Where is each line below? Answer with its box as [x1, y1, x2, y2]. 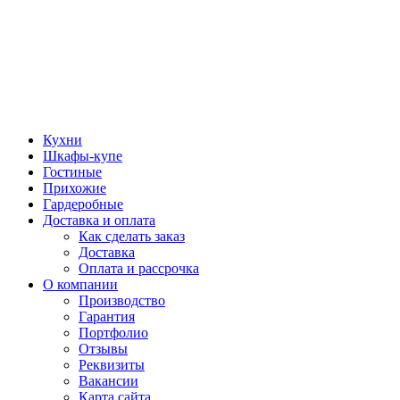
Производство [79, 292, 165, 308]
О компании [43, 276, 118, 292]
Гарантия [79, 308, 135, 324]
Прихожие [43, 179, 106, 196]
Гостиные [43, 163, 102, 179]
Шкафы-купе [43, 147, 122, 163]
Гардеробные [43, 196, 123, 212]
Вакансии [79, 372, 138, 388]
